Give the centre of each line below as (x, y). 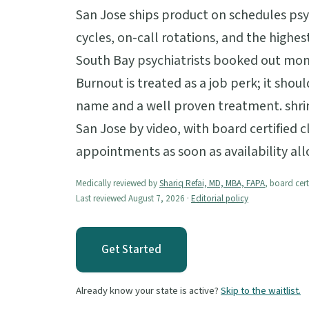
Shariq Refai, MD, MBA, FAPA (212, 183)
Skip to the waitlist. (261, 290)
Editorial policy (220, 198)
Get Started (131, 249)
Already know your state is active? (148, 290)
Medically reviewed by (118, 183)
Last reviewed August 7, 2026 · (133, 198)
